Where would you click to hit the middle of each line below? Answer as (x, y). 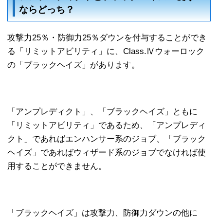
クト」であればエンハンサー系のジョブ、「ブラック (107, 139)
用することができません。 (57, 166)
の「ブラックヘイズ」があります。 (73, 65)
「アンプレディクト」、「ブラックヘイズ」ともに (102, 112)
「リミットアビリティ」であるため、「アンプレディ (107, 125)
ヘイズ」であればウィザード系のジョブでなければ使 (107, 153)
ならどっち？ (46, 9)
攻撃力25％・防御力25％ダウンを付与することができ (107, 38)
